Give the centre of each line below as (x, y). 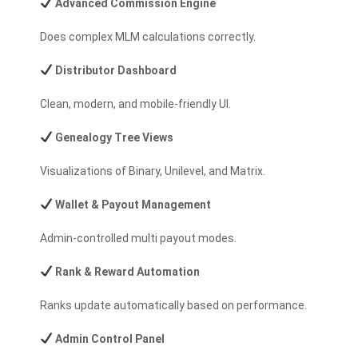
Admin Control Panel (108, 338)
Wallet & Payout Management (131, 204)
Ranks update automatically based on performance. (173, 305)
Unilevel (184, 171)
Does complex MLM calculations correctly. (148, 36)
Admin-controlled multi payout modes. (138, 238)
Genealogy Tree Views (113, 137)
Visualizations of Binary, (102, 171)
